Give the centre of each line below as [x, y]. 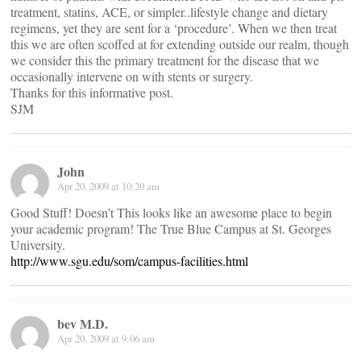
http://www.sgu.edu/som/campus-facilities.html [129, 261]
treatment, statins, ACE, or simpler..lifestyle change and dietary [169, 12]
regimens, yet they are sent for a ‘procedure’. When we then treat [174, 28]
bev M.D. [83, 324]
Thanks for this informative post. [92, 92]
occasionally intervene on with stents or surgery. [132, 76]
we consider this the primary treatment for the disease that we [165, 60]
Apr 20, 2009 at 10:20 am [108, 186]
